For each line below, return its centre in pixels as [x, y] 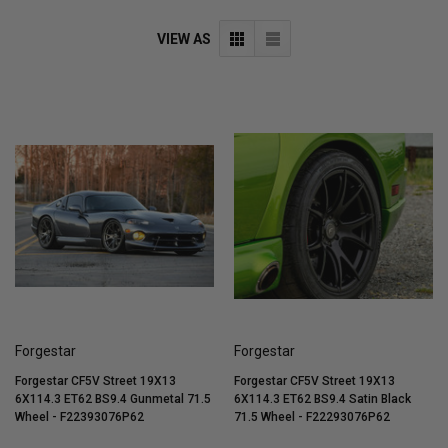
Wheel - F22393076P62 [79, 417]
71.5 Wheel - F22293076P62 [312, 417]
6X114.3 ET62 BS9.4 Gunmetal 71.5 [113, 399]
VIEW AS [184, 38]
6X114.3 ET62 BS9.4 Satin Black [322, 399]
